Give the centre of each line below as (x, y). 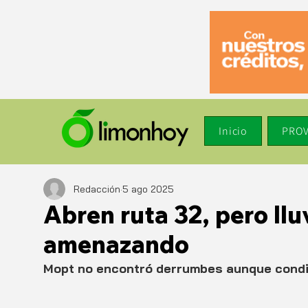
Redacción (97, 189)
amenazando (116, 244)
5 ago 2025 (148, 189)
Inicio (233, 131)
